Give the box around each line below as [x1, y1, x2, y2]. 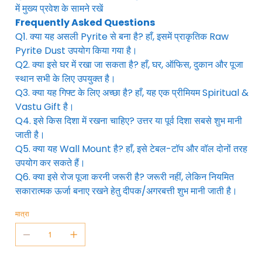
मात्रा [15, 208, 29, 219]
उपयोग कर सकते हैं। [15, 156, 85, 170]
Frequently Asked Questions [15, 15, 155, 29]
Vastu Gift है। [15, 99, 74, 113]
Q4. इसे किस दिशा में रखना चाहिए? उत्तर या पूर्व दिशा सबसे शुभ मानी [15, 113, 242, 127]
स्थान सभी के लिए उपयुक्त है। [15, 71, 116, 85]
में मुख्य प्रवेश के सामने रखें [15, 1, 103, 15]
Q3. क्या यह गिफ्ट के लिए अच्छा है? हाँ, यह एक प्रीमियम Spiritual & [15, 85, 249, 99]
